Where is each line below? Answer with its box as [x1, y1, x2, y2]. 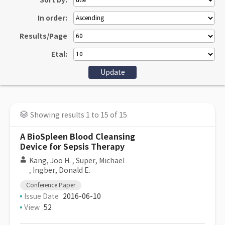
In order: [38, 14, 67, 23]
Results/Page [20, 32, 67, 41]
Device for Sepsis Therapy [20, 142, 125, 152]
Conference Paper [26, 181, 75, 189]
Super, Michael [76, 156, 125, 165]
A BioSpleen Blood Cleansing [20, 132, 135, 142]
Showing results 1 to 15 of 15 [30, 110, 127, 120]
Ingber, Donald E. [33, 166, 90, 175]
